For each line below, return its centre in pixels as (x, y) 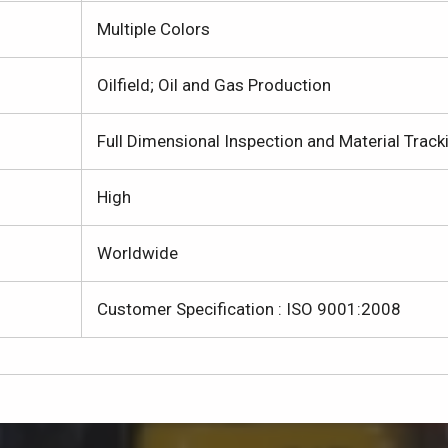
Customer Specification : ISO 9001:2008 (249, 309)
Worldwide (137, 253)
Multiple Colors (153, 29)
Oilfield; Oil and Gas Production (214, 85)
